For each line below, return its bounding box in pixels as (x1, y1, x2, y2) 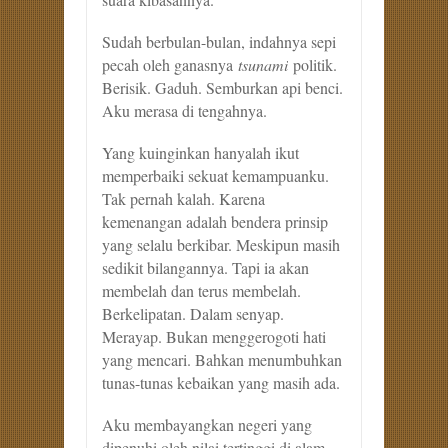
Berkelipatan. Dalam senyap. (102, 303, 284, 325)
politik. (288, 54, 337, 76)
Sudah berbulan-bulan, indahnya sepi (102, 31, 336, 53)
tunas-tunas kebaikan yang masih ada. (102, 372, 340, 394)
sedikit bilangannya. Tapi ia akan (102, 257, 309, 279)
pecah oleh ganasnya (102, 54, 233, 76)
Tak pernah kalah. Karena (102, 188, 265, 210)
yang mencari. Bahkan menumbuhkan (102, 349, 342, 371)
